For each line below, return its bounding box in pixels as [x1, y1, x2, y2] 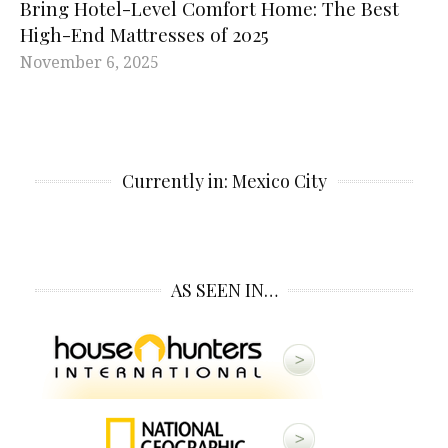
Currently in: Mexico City [121, 168, 327, 193]
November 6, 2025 [20, 50, 159, 73]
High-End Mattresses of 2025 [20, 20, 269, 47]
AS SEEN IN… [170, 277, 278, 302]
